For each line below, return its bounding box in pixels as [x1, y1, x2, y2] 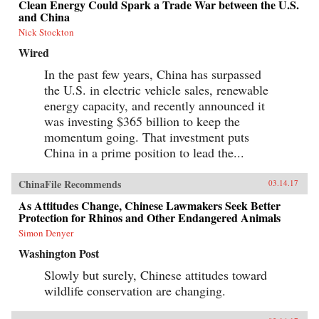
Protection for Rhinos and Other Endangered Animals [19, 209, 281, 226]
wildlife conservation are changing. [44, 282, 226, 300]
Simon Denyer [19, 226, 73, 240]
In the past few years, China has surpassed [44, 66, 261, 83]
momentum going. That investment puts [44, 128, 249, 146]
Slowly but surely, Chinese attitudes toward [44, 266, 267, 284]
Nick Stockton [19, 26, 74, 39]
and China [19, 9, 70, 26]
